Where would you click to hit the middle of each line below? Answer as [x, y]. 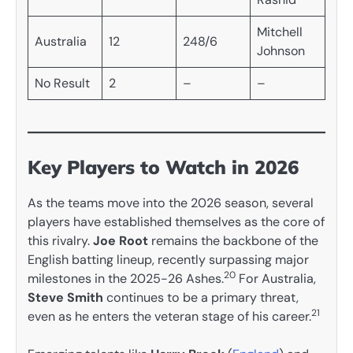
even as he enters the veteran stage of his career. [169, 316]
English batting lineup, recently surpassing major [168, 259]
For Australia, [276, 278]
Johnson [281, 50]
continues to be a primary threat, [201, 297]
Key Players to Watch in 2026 [163, 167]
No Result [62, 83]
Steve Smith [65, 297]
